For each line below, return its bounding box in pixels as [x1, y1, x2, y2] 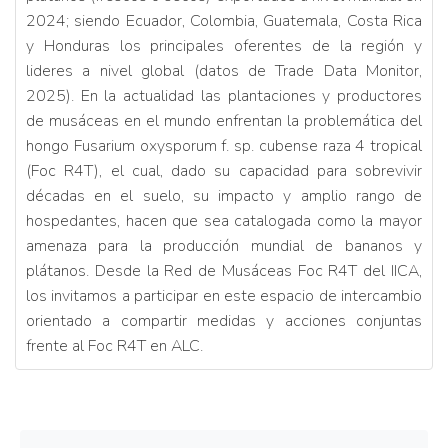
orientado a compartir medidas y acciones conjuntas [26, 309, 422, 332]
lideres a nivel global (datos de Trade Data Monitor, [26, 59, 422, 82]
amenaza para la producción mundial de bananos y [26, 234, 422, 257]
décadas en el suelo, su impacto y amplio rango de [26, 184, 422, 207]
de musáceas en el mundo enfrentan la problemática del [26, 109, 422, 132]
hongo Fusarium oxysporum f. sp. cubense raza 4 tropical [26, 134, 422, 157]
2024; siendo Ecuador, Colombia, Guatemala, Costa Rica [26, 9, 422, 32]
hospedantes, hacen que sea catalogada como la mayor [26, 209, 422, 232]
